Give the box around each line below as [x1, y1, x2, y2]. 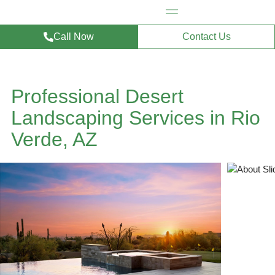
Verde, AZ [10, 128, 98, 150]
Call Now [53, 31, 94, 42]
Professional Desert [10, 85, 184, 107]
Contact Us [182, 31, 231, 42]
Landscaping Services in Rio [10, 107, 260, 129]
